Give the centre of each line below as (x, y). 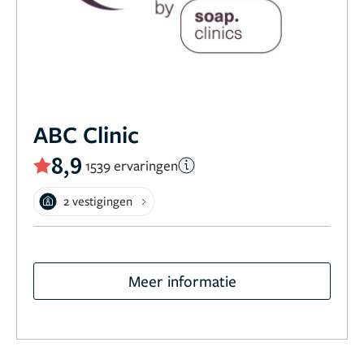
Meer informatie (182, 281)
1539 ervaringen (132, 165)
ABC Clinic (86, 134)
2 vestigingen (98, 201)
